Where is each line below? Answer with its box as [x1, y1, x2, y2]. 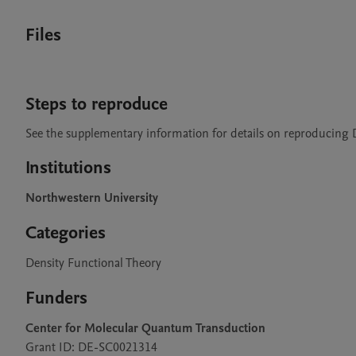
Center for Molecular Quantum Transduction [25, 319, 265, 337]
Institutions [25, 156, 111, 180]
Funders [25, 286, 87, 310]
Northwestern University [25, 189, 158, 207]
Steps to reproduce [25, 92, 168, 116]
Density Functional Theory [25, 254, 161, 272]
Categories [25, 221, 106, 245]
